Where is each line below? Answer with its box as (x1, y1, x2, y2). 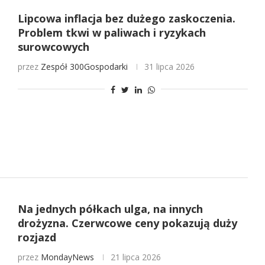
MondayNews (40, 251, 94, 263)
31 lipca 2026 (144, 61, 195, 73)
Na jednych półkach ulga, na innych (17, 201, 203, 216)
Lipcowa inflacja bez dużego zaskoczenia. (17, 11, 235, 26)
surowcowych (17, 40, 89, 54)
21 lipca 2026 (110, 251, 161, 263)
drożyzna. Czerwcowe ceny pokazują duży (17, 215, 237, 230)
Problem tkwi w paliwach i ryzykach (17, 25, 206, 40)
